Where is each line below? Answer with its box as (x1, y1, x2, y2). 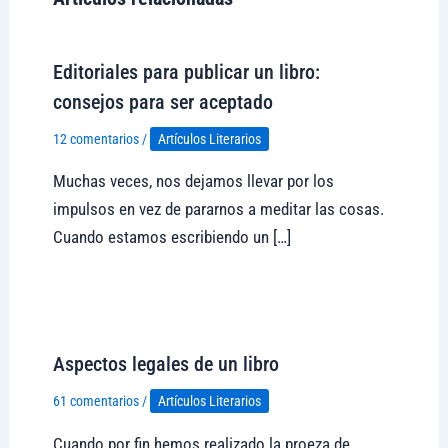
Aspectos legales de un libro (52, 352, 279, 377)
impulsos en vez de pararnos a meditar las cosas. (52, 199, 384, 220)
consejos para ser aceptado (52, 89, 273, 114)
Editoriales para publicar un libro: (52, 59, 320, 84)
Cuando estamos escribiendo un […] (52, 227, 291, 248)
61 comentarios (52, 393, 139, 410)
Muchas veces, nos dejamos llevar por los (52, 171, 334, 192)
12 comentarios (52, 131, 139, 147)
